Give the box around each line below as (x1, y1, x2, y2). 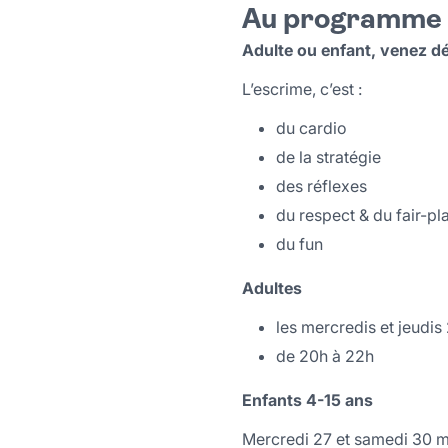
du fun (276, 234, 323, 254)
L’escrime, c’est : (242, 79, 362, 99)
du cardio (276, 118, 347, 138)
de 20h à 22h (276, 346, 374, 366)
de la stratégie (276, 147, 381, 167)
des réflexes (276, 176, 367, 196)
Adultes (242, 278, 302, 298)
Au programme (242, 7, 442, 35)
